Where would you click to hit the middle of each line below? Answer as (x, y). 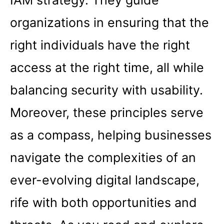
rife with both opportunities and (103, 203)
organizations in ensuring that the (109, 23)
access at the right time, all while (107, 68)
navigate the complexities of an (103, 158)
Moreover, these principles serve (107, 113)
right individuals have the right (100, 45)
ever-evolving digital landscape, (105, 180)
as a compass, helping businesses (111, 135)
